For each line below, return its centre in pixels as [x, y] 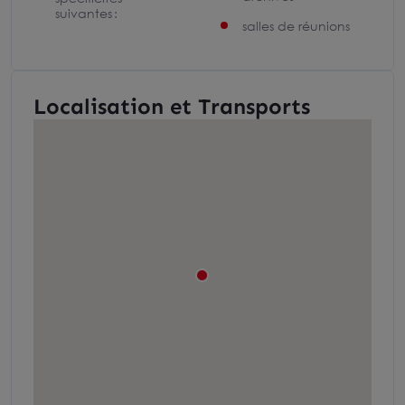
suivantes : [86, 13]
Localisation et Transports [172, 106]
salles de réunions [296, 26]
